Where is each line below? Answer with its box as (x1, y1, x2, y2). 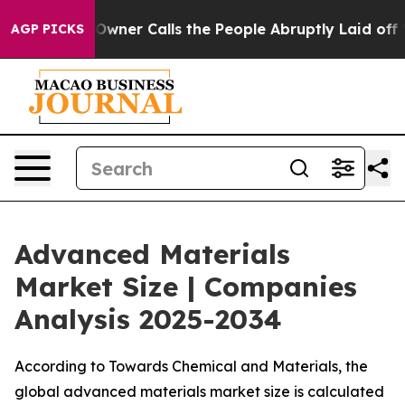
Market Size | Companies (14, 269, 357, 304)
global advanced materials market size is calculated (14, 382, 384, 400)
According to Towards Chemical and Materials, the (14, 357, 368, 375)
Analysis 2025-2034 (14, 302, 282, 336)
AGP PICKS (11, 21, 84, 37)
